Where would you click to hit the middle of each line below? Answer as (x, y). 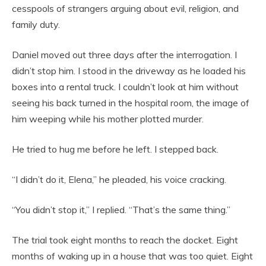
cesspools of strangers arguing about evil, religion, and (125, 8)
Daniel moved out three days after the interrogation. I (124, 54)
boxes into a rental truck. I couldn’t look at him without (125, 86)
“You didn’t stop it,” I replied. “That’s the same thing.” (121, 209)
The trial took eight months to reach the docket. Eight (125, 240)
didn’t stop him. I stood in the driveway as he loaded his (129, 70)
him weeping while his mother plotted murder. (108, 118)
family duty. (36, 24)
